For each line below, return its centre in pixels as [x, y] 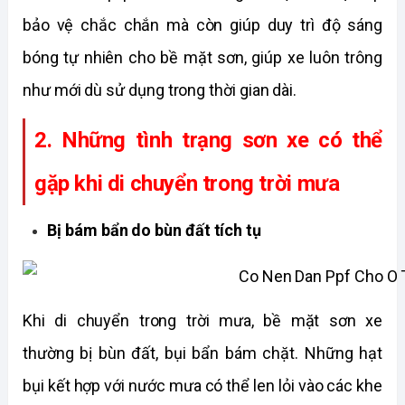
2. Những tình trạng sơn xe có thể [208, 141]
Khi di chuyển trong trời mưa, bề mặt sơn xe [202, 320]
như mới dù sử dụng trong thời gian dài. [160, 90]
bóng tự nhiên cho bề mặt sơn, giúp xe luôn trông [202, 58]
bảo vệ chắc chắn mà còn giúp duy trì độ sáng [202, 25]
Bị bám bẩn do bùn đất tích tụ [155, 230]
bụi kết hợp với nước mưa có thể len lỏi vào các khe [202, 385]
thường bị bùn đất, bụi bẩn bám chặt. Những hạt [202, 353]
